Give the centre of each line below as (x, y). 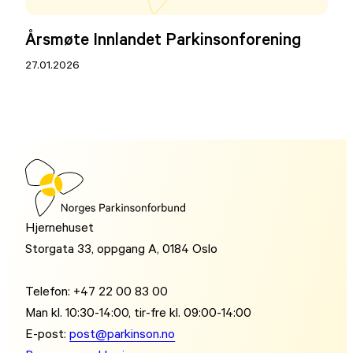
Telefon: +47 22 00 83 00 (97, 290)
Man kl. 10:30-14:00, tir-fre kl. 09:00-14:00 (139, 312)
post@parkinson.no (123, 333)
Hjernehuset (60, 227)
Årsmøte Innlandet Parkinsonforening (163, 39)
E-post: (48, 333)
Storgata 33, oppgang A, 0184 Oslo (122, 248)
